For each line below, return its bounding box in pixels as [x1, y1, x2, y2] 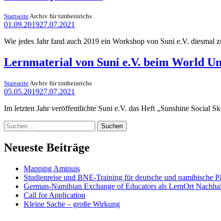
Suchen [3, 120, 27, 129]
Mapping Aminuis [24, 164, 80, 173]
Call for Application [24, 191, 85, 200]
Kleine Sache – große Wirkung [24, 200, 120, 209]
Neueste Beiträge [4, 141, 90, 154]
